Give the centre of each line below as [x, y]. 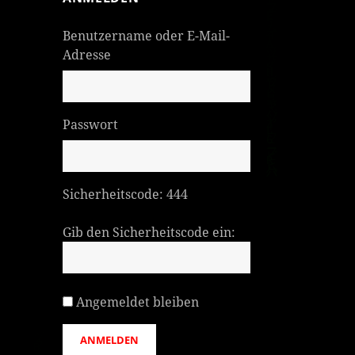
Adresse [87, 54]
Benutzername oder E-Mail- [147, 35]
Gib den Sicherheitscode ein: [149, 232]
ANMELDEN [110, 340]
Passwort [91, 124]
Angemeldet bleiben [138, 302]
